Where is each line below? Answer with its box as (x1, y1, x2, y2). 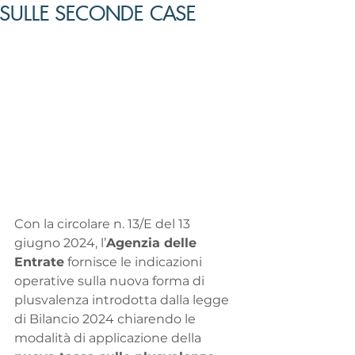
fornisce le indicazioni (64, 254, 205, 270)
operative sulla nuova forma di (14, 273, 208, 289)
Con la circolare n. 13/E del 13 (14, 216, 193, 232)
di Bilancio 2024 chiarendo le (14, 311, 199, 327)
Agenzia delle (106, 235, 200, 251)
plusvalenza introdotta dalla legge (14, 292, 232, 308)
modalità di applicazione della (14, 330, 204, 346)
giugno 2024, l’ (14, 235, 106, 251)
